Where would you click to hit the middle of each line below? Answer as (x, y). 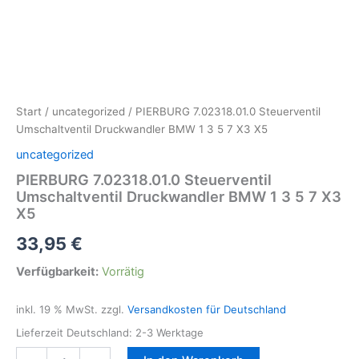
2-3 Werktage (169, 332)
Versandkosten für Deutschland (207, 310)
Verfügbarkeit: (57, 271)
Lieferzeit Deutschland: (76, 332)
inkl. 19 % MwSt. (57, 310)
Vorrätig (123, 271)
